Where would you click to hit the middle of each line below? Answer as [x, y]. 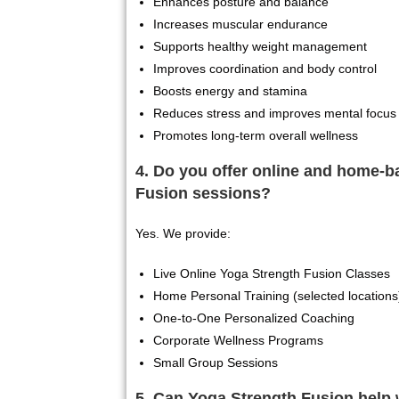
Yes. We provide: [183, 233]
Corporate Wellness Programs [238, 340]
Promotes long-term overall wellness [256, 135]
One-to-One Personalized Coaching [254, 318]
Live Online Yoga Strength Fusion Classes [272, 273]
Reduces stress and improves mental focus [275, 113]
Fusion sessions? [203, 193]
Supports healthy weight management [260, 46]
